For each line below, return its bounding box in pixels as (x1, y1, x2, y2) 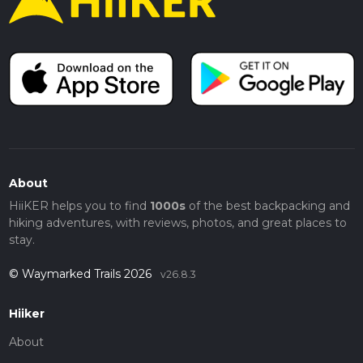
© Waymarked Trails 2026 (8, 266, 155, 281)
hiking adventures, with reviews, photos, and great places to (8, 215, 347, 230)
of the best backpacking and (185, 198, 350, 213)
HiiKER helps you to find (8, 198, 150, 213)
